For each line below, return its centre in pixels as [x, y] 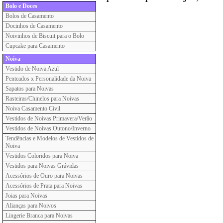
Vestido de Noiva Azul [32, 69]
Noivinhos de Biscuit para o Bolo [45, 36]
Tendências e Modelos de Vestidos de [50, 138]
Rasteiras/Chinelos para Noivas [42, 99]
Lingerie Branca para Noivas [39, 216]
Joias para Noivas [26, 196]
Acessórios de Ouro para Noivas [44, 176]
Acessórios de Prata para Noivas [44, 186]
